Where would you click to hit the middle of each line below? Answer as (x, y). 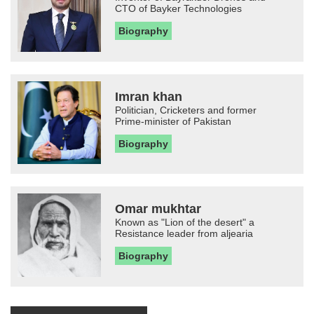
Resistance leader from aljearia (184, 233)
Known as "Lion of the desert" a (185, 222)
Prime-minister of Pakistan (173, 122)
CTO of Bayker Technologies (179, 8)
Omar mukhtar (158, 209)
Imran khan (149, 97)
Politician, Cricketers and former (186, 110)
